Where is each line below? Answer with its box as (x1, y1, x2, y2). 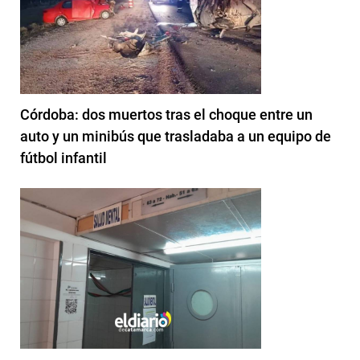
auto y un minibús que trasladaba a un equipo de (20, 127, 331, 145)
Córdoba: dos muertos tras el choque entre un (20, 105, 313, 123)
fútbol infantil (20, 149, 107, 166)
